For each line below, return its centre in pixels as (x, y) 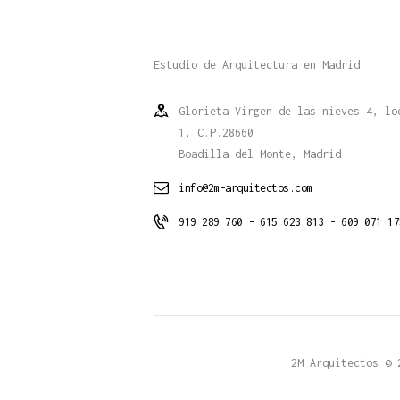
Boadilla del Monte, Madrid (260, 154)
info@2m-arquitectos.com (246, 187)
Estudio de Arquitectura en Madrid (257, 64)
